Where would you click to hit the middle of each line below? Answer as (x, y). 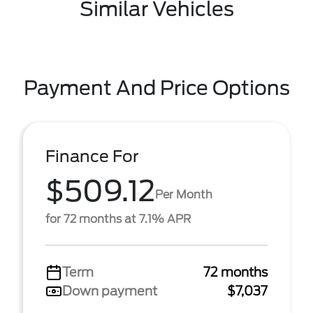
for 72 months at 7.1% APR (118, 219)
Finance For (92, 156)
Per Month (184, 194)
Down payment (110, 291)
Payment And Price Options (156, 88)
